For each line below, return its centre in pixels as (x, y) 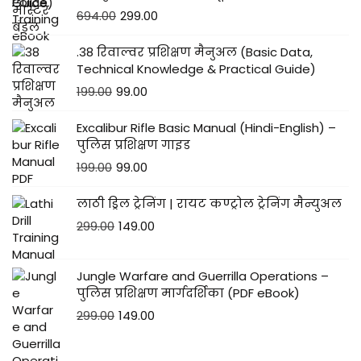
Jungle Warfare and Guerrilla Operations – (203, 276)
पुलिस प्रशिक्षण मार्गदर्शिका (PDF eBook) (188, 293)
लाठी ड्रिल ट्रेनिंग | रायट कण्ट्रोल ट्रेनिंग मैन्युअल (209, 204)
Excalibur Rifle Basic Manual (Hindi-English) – (206, 128)
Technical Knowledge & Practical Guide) (196, 69)
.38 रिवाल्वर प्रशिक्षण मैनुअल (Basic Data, (195, 52)
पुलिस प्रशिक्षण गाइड (133, 145)
